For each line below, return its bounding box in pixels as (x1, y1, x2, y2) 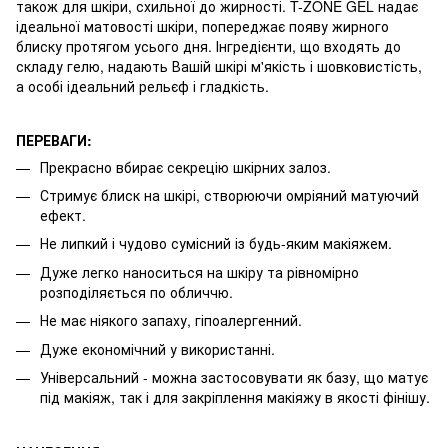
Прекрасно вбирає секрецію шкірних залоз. (40, 156, 331, 177)
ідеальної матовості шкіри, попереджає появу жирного (16, 15, 389, 36)
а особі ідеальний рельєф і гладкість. (16, 75, 269, 96)
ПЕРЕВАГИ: (16, 129, 92, 150)
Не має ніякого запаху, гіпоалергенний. (40, 310, 302, 331)
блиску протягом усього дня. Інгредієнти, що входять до (16, 35, 401, 56)
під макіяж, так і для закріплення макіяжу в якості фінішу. (40, 386, 430, 407)
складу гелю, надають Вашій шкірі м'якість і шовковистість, (16, 55, 422, 76)
